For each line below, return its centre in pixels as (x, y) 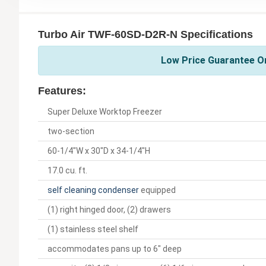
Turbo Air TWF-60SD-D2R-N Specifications (145, 34)
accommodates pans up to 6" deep (115, 248)
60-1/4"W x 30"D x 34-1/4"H (99, 151)
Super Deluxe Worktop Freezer (105, 111)
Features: (62, 91)
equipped (157, 190)
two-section (71, 131)
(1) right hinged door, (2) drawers (109, 209)
